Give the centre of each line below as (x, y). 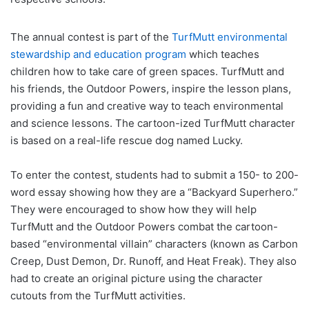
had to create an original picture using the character (137, 278)
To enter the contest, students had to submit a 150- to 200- (154, 175)
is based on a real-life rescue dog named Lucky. (127, 140)
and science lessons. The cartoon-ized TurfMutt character (153, 123)
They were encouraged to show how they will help (133, 209)
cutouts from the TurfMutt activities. (98, 295)
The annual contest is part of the (91, 37)
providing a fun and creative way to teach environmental (147, 106)
